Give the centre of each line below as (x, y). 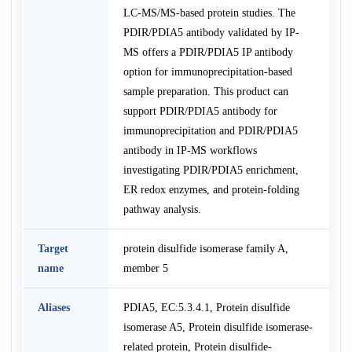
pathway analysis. (162, 209)
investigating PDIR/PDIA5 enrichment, (211, 169)
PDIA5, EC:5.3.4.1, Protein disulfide (206, 307)
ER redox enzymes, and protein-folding (211, 189)
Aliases (53, 307)
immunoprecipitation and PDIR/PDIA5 (210, 130)
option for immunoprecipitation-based (207, 71)
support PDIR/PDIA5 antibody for (200, 110)
